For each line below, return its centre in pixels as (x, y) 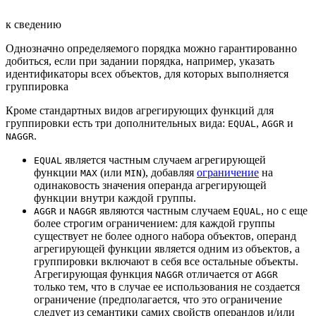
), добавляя (169, 172)
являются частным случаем (165, 210)
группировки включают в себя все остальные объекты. (166, 261)
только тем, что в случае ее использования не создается (167, 286)
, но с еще (284, 210)
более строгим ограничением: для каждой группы (154, 223)
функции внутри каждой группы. (115, 197)
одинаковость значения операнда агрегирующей (150, 185)
